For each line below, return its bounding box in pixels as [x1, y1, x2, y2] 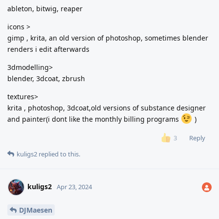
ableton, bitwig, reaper [7, 3, 83, 13]
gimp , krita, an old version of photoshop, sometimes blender [7, 33, 208, 43]
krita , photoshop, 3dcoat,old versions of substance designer [7, 103, 206, 112]
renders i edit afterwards [7, 44, 89, 54]
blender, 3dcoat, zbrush [7, 73, 85, 83]
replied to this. [37, 150, 80, 159]
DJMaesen [19, 205, 52, 215]
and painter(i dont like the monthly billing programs [7, 114, 181, 124]
